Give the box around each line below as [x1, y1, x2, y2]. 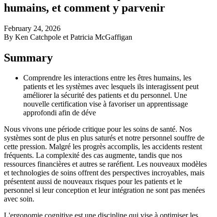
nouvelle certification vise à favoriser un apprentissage [23, 100, 188, 108]
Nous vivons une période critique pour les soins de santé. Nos [4, 125, 192, 134]
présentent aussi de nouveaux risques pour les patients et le [4, 177, 182, 186]
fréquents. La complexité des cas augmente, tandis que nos [4, 151, 182, 160]
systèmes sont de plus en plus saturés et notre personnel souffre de [4, 134, 204, 142]
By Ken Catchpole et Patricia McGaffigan [4, 32, 132, 41]
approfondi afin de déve [23, 108, 96, 117]
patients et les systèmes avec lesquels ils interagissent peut [23, 82, 199, 91]
